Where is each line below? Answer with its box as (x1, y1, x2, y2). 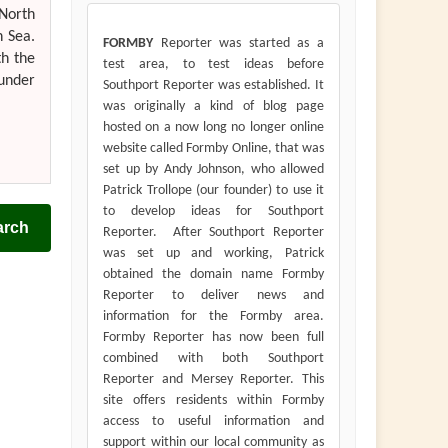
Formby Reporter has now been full (103, 330, 324, 346)
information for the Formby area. (103, 309, 324, 325)
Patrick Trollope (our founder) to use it (103, 183, 324, 199)
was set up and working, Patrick (103, 246, 324, 262)
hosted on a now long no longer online (103, 120, 324, 136)
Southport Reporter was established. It (103, 78, 324, 94)
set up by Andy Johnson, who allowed (103, 162, 324, 178)
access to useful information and (103, 414, 324, 430)
